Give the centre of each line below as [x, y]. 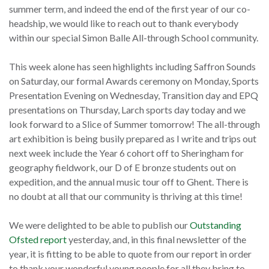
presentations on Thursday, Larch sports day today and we [127, 110]
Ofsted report [38, 240]
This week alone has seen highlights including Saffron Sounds [132, 67]
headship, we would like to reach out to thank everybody [124, 23]
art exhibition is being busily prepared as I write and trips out [133, 139]
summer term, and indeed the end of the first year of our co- [130, 9]
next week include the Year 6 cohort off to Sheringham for [126, 153]
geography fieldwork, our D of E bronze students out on [122, 168]
